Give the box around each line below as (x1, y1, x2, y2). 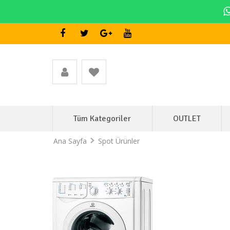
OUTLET (172, 113, 201, 124)
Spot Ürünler (98, 136, 140, 146)
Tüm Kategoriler (73, 113, 131, 124)
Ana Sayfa (53, 136, 87, 146)
